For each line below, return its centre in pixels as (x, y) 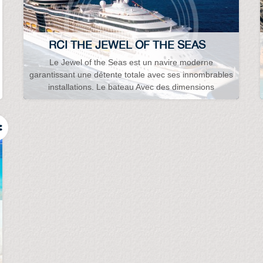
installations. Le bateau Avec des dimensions (131, 87)
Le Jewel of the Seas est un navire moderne (131, 63)
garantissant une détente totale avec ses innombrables (131, 75)
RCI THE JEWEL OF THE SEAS (127, 44)
